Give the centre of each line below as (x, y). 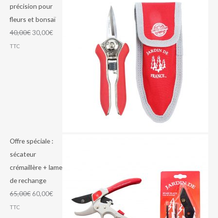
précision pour (31, 6)
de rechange (28, 180)
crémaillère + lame (36, 167)
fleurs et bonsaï (33, 19)
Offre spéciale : (31, 141)
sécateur (23, 154)
